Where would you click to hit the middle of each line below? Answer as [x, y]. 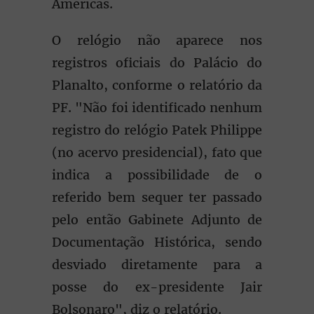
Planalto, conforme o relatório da [157, 85]
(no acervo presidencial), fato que [157, 152]
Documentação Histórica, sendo [157, 242]
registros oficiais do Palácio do [157, 63]
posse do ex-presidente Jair [157, 287]
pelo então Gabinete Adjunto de [157, 220]
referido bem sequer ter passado [157, 197]
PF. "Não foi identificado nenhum [157, 108]
